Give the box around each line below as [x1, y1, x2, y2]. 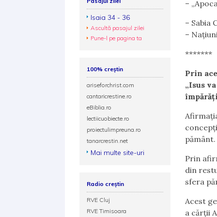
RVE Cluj [87, 196, 110, 203]
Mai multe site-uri [91, 148, 145, 157]
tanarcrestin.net [87, 137, 128, 144]
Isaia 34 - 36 [91, 13, 130, 22]
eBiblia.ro [87, 104, 112, 111]
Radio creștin [87, 180, 124, 187]
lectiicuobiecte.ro [87, 115, 130, 122]
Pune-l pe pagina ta [91, 34, 142, 42]
